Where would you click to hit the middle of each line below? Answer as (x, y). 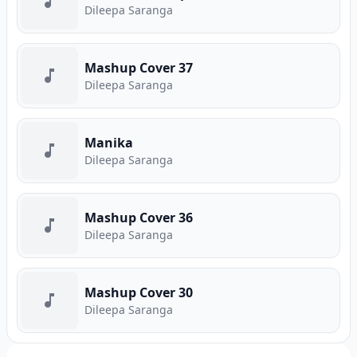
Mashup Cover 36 (139, 218)
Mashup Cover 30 (139, 292)
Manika (109, 143)
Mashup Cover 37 (139, 68)
